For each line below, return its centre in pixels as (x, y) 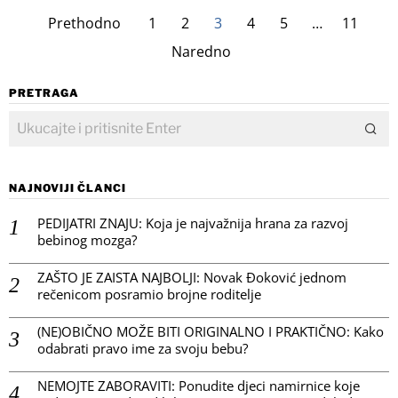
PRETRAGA (44, 93)
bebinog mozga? (87, 240)
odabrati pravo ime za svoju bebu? (143, 348)
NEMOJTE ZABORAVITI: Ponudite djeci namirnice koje (199, 386)
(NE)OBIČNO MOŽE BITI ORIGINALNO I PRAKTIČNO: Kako (211, 331)
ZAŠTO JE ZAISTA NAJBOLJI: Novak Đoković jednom (192, 277)
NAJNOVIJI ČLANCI (68, 188)
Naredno (201, 52)
